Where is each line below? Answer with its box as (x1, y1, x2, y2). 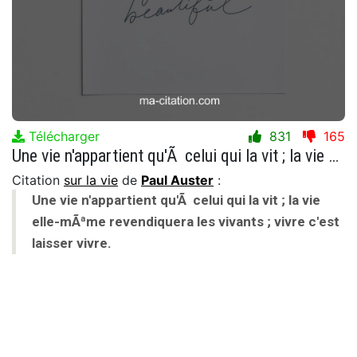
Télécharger (25, 127, 100, 144)
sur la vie (64, 171, 118, 188)
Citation (12, 171, 64, 188)
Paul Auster (141, 171, 214, 188)
